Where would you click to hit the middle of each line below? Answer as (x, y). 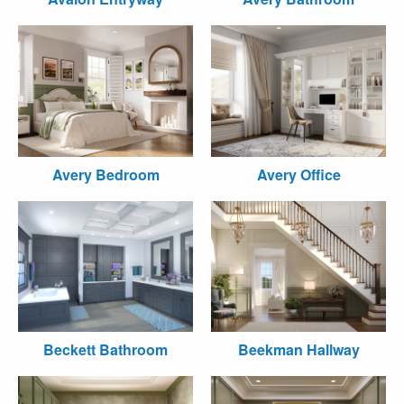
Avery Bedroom (106, 174)
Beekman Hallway (298, 349)
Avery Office (298, 174)
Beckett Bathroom (106, 349)
